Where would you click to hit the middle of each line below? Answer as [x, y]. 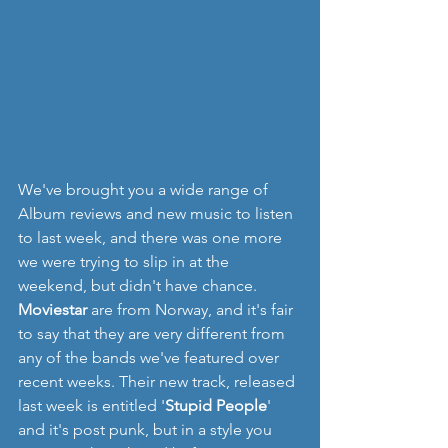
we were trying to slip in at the [125, 261]
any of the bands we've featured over [150, 357]
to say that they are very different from [153, 333]
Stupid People [216, 405]
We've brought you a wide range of [145, 189]
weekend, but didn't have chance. [141, 285]
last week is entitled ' [91, 405]
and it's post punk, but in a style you [147, 429]
